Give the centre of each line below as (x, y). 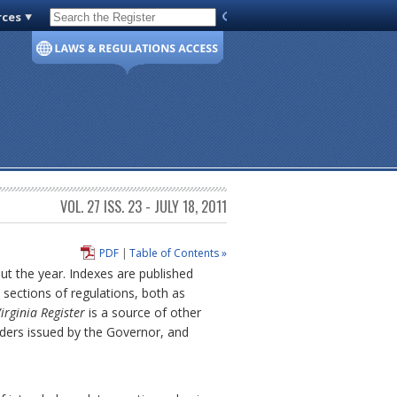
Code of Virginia (99, 20)
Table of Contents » (178, 253)
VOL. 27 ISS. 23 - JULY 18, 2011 (144, 207)
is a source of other (143, 313)
